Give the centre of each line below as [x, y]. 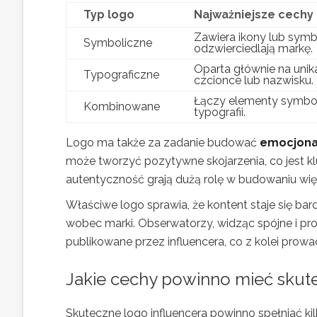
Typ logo [109, 15]
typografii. [220, 112]
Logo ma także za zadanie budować [163, 143]
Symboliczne [118, 43]
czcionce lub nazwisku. [254, 80]
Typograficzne [121, 75]
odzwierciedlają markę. [253, 48]
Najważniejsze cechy [254, 15]
